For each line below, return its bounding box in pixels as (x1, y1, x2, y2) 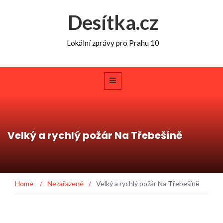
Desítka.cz (67, 10, 158, 34)
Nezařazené (47, 179, 84, 188)
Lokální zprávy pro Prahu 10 (66, 38, 159, 47)
